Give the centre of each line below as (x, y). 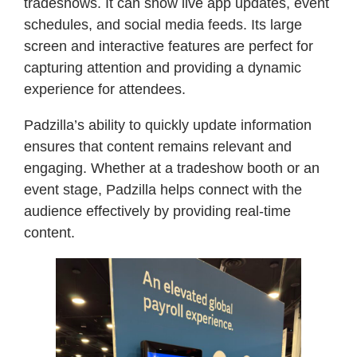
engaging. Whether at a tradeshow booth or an (172, 168)
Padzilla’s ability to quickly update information (168, 125)
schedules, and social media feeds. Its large (163, 24)
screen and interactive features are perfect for (169, 46)
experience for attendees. (105, 89)
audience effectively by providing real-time (157, 211)
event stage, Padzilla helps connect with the (163, 189)
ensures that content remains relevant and (158, 146)
